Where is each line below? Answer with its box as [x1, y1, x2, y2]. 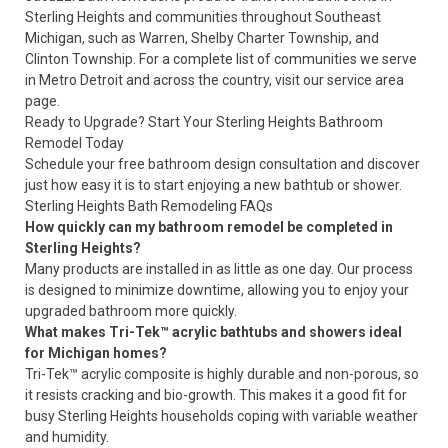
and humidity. [25, 429, 109, 445]
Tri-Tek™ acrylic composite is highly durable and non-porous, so [25, 366, 419, 382]
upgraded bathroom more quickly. [25, 303, 237, 319]
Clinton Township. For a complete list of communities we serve [25, 51, 417, 67]
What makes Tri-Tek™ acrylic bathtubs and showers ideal [25, 324, 402, 340]
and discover [337, 156, 420, 172]
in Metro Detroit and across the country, [25, 72, 275, 88]
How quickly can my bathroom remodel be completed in [25, 219, 393, 235]
